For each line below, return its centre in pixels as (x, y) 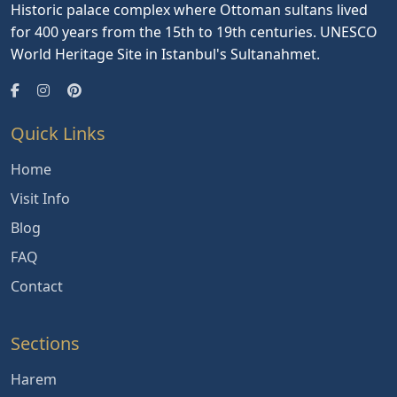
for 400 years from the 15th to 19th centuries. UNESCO (194, 31)
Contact (37, 286)
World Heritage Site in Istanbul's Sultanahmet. (165, 54)
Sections (45, 343)
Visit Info (40, 198)
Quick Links (58, 133)
